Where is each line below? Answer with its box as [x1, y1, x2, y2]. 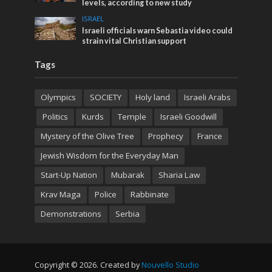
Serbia [115, 208, 140, 219]
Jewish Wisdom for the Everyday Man [40, 149, 178, 161]
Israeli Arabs [183, 91, 231, 103]
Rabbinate [130, 188, 169, 200]
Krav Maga [40, 188, 81, 200]
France [197, 130, 222, 141]
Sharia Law [158, 169, 200, 180]
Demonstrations [40, 208, 101, 219]
